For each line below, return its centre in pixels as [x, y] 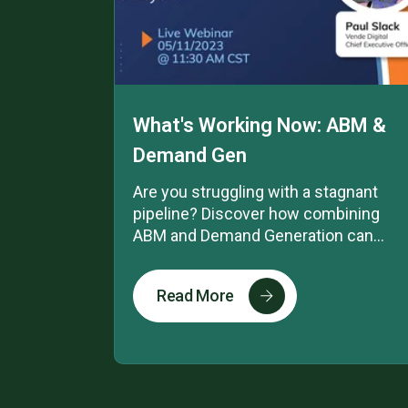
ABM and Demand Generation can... [259, 235]
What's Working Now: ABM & [260, 125]
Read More [196, 296]
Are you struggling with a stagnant [255, 191]
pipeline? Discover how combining [256, 213]
